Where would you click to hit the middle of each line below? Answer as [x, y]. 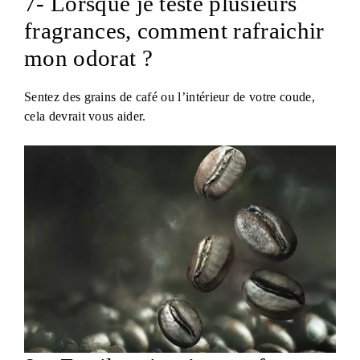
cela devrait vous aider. [85, 116]
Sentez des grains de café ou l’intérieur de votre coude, [170, 96]
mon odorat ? [88, 57]
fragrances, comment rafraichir [174, 30]
